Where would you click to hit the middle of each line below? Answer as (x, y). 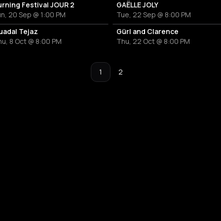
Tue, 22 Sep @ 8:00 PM (154, 15)
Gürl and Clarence (147, 31)
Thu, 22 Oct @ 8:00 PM (153, 41)
